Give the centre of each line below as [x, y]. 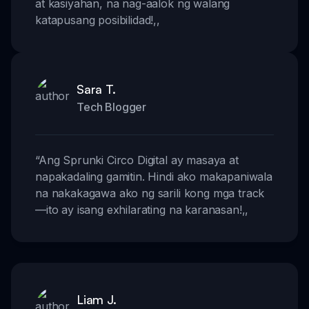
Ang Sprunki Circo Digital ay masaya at [138, 160]
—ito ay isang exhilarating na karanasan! [139, 210]
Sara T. [96, 89]
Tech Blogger [112, 107]
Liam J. [97, 300]
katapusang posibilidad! [94, 20]
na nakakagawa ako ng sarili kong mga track [150, 193]
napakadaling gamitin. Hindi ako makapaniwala [154, 177]
